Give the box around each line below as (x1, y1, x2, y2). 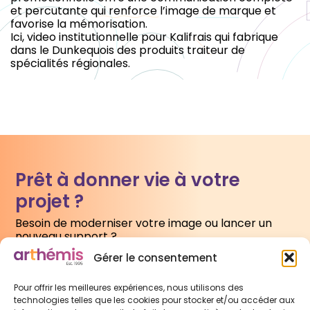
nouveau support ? (15, 228, 118, 245)
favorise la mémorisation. (10, 15, 147, 32)
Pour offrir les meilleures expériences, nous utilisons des (14, 281, 244, 293)
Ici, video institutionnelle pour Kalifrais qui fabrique (10, 28, 278, 45)
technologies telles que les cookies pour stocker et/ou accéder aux (14, 293, 295, 306)
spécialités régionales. (10, 55, 130, 71)
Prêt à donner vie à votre (15, 167, 241, 193)
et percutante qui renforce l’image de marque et (10, 2, 276, 19)
